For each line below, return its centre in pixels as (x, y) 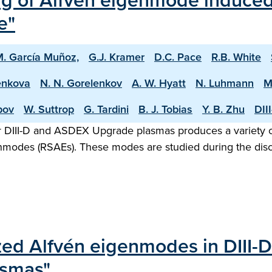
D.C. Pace (178, 57)
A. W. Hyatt (159, 83)
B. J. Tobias (165, 109)
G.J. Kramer (117, 57)
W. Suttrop (49, 109)
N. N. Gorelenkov (81, 83)
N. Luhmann (225, 83)
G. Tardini (106, 109)
